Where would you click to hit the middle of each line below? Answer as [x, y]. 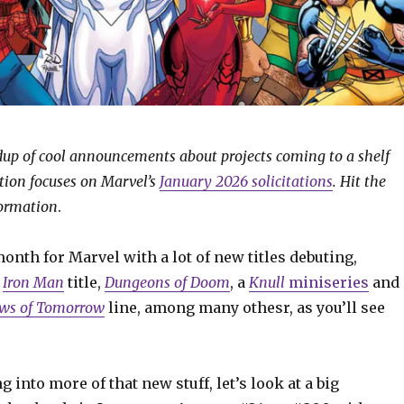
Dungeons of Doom [167, 283]
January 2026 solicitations [246, 182]
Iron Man [33, 283]
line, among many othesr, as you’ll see [244, 308]
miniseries [326, 283]
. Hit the [359, 182]
